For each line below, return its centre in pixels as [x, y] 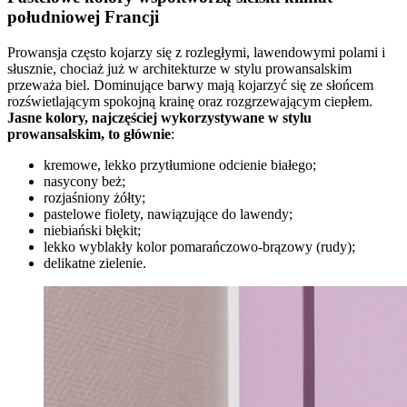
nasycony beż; [84, 181]
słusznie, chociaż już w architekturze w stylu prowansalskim [179, 68]
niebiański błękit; [92, 230]
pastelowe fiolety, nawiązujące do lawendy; [168, 213]
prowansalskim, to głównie [89, 134]
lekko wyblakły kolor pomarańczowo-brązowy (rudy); [199, 246]
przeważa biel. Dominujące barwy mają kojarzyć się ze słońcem [190, 84]
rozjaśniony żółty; [94, 197]
